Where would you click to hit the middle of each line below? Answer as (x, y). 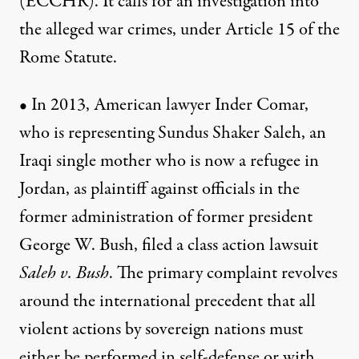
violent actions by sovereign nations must (161, 330)
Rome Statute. (68, 58)
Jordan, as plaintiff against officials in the (159, 190)
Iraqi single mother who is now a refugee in (169, 161)
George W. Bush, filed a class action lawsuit (169, 246)
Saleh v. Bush (64, 274)
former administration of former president (166, 218)
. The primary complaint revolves (223, 274)
